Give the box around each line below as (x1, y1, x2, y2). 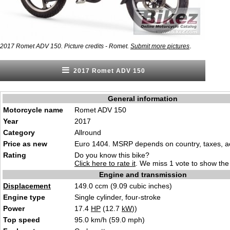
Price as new (3, 140, 47, 148)
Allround (74, 128, 101, 137)
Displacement (3, 182, 51, 190)
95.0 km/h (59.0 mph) (74, 216, 145, 224)
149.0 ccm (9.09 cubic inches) (74, 182, 172, 190)
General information (108, 94, 178, 103)
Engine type (3, 193, 45, 201)
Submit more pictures (130, 43, 189, 50)
